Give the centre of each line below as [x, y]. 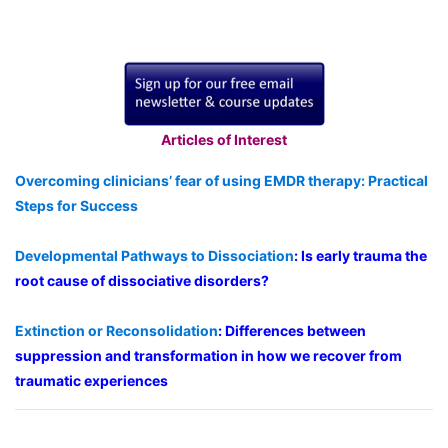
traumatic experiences [91, 380]
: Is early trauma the [360, 255]
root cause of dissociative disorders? [142, 280]
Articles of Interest [224, 139]
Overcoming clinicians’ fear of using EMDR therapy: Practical [221, 180]
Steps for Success [76, 205]
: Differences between [292, 330]
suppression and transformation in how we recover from [208, 355]
